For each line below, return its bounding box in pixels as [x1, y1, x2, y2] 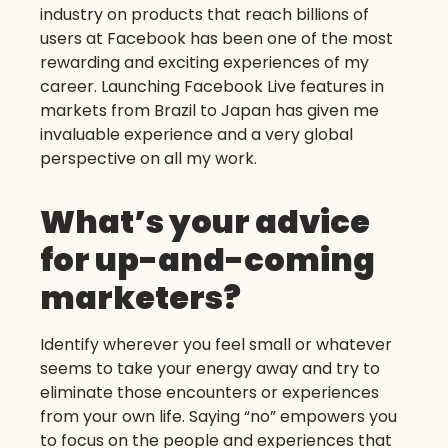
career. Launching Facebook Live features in [40, 74, 384, 98]
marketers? [40, 274, 241, 320]
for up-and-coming [40, 236, 375, 282]
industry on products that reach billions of [40, 2, 369, 26]
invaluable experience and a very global [40, 122, 353, 146]
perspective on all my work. [40, 146, 257, 170]
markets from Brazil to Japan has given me [40, 98, 379, 122]
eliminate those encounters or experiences [40, 380, 379, 404]
